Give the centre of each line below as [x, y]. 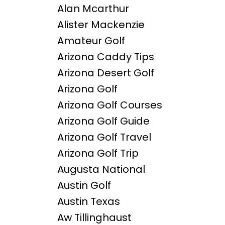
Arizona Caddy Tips [105, 57]
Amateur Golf [91, 41]
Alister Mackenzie [101, 25]
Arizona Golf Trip [98, 153]
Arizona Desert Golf [105, 73]
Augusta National [101, 170]
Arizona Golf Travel [104, 137]
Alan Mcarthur [93, 9]
